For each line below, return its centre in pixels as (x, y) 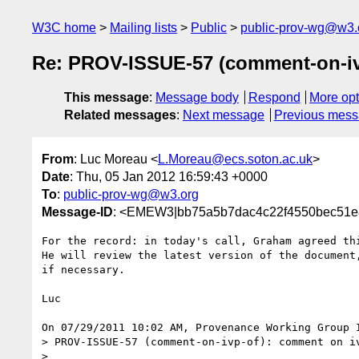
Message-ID (77, 212)
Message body (197, 98)
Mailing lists (143, 28)
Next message (224, 115)
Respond (274, 98)
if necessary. (83, 269)
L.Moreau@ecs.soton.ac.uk (235, 159)
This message (107, 98)
